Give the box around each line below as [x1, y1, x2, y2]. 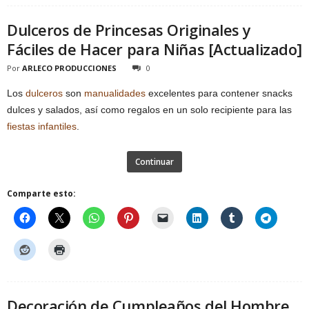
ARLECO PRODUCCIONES [22, 63, 117, 73]
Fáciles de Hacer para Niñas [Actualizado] [7, 39, 302, 59]
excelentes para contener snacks [146, 88, 292, 99]
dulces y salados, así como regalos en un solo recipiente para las [7, 104, 292, 115]
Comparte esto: [7, 188, 76, 199]
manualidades [84, 88, 146, 99]
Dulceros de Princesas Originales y [7, 19, 252, 40]
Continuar [135, 156, 174, 168]
